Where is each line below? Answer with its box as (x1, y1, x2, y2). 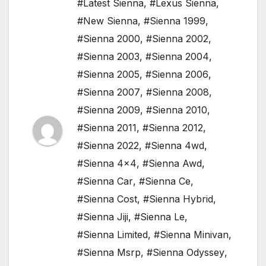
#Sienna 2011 (77, 122, 137, 134)
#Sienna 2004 (145, 50, 209, 63)
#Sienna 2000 (77, 33, 140, 45)
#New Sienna (77, 15, 138, 27)
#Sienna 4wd (145, 140, 204, 152)
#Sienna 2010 (146, 104, 207, 116)
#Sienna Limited (77, 229, 148, 241)
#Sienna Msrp (77, 246, 141, 259)
